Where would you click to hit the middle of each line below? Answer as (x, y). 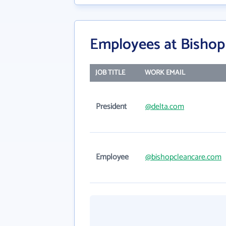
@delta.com (165, 107)
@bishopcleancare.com (183, 157)
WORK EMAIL (165, 73)
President (111, 107)
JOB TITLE (110, 73)
